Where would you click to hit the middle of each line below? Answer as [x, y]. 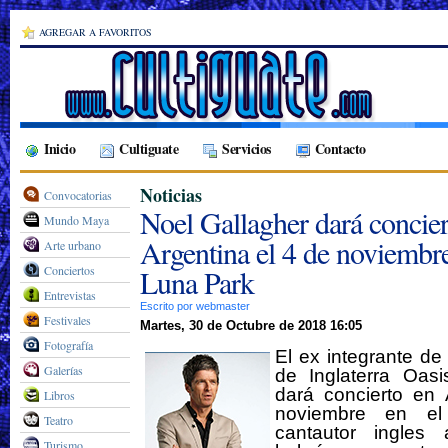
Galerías [63, 370]
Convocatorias [78, 195]
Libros [59, 395]
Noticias [171, 195]
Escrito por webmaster [196, 306]
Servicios [246, 148]
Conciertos [69, 270]
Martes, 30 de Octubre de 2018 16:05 [251, 325]
